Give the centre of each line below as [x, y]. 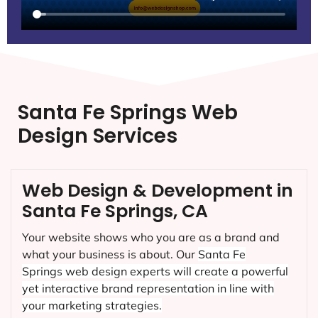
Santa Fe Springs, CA [115, 212]
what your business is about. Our [110, 254]
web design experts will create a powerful [175, 272]
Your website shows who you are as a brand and [151, 237]
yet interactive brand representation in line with [148, 289]
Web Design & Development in [158, 191]
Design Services [98, 136]
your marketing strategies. [92, 306]
